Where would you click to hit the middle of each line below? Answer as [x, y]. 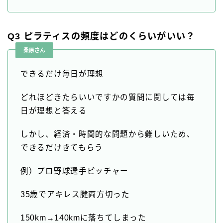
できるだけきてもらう [62, 148]
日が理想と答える [54, 111]
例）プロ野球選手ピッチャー [75, 171]
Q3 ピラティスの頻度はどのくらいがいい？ [102, 37]
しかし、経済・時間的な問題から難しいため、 [108, 134]
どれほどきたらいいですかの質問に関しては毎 [108, 98]
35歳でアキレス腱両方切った [75, 195]
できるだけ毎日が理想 [62, 74]
